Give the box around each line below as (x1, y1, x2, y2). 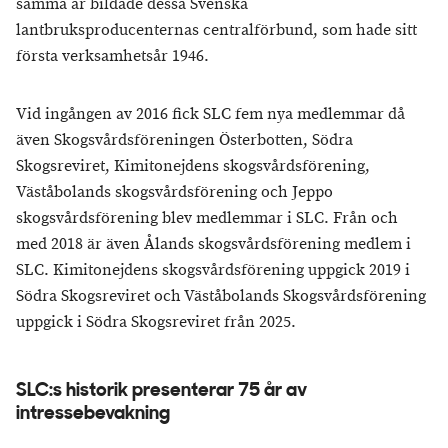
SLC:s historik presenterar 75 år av (16, 382, 307, 401)
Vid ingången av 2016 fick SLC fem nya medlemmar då (16, 104, 405, 125)
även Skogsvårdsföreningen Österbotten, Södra (16, 130, 353, 151)
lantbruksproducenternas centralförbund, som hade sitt (16, 20, 417, 41)
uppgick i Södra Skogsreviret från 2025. (16, 312, 296, 333)
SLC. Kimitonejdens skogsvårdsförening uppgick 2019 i (16, 260, 410, 281)
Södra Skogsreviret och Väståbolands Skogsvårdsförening (16, 286, 426, 307)
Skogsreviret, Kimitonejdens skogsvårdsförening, (16, 156, 370, 177)
